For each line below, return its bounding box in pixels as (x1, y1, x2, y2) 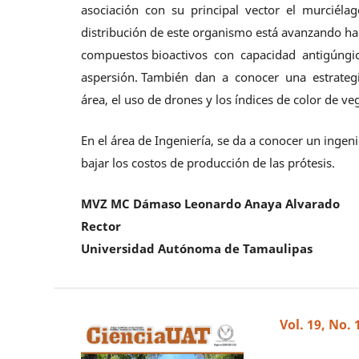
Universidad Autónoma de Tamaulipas (81, 240, 313, 257)
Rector (81, 218, 122, 235)
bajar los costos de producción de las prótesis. (81, 155, 336, 171)
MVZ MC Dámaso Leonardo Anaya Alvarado (81, 196, 341, 212)
